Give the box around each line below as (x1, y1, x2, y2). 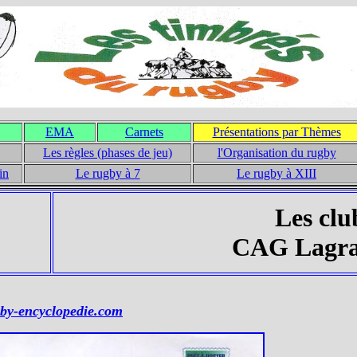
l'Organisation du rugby (217, 146, 336, 159)
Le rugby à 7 (75, 167, 140, 180)
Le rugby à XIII (237, 167, 316, 180)
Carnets (125, 125, 163, 139)
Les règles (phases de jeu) (43, 146, 172, 159)
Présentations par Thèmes (212, 125, 341, 139)
